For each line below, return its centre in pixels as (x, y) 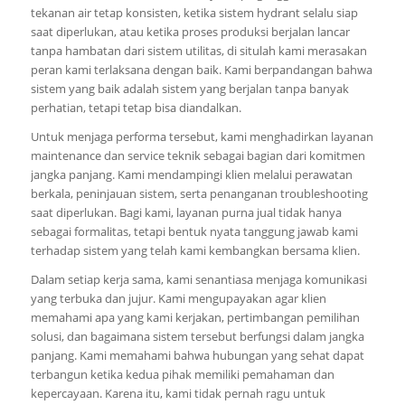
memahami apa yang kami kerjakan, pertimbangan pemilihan (195, 318)
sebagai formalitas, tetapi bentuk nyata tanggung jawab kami (194, 232)
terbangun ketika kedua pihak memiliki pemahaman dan (182, 375)
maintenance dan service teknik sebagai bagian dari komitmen (198, 156)
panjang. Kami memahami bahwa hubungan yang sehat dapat (197, 356)
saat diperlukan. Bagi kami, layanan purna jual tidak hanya (186, 213)
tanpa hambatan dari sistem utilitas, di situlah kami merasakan (198, 51)
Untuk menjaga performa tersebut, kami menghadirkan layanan (202, 137)
